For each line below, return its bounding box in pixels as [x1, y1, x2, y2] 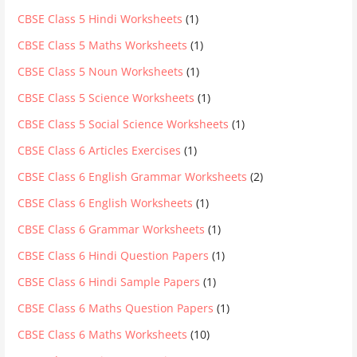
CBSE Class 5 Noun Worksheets [18, 63, 184, 79]
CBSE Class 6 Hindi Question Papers [18, 247, 210, 263]
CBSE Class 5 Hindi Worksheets [18, 10, 183, 26]
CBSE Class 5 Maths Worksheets [18, 37, 188, 53]
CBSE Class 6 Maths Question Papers [18, 300, 214, 316]
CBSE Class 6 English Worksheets [18, 194, 194, 210]
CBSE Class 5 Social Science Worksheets [18, 116, 229, 131]
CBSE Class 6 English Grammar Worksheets [18, 168, 248, 184]
